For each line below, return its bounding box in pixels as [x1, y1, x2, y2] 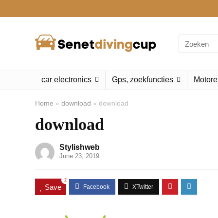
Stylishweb [59, 143, 100, 151]
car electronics [41, 75, 91, 84]
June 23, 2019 [59, 152, 99, 160]
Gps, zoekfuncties [112, 75, 173, 84]
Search [178, 34, 201, 42]
